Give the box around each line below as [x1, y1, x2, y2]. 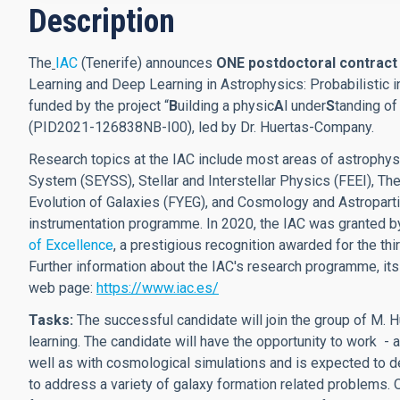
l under [284, 97, 326, 114]
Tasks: [29, 312, 73, 329]
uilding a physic [178, 97, 274, 114]
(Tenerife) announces [81, 54, 216, 71]
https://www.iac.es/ [96, 279, 219, 296]
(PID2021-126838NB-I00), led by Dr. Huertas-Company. [29, 119, 374, 136]
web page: [29, 279, 96, 296]
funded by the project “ [29, 97, 169, 114]
